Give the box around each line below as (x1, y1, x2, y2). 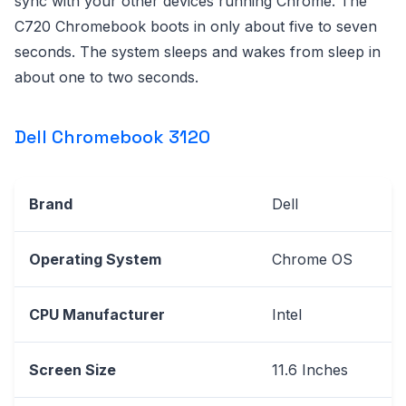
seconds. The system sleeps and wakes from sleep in (14, 42, 381, 61)
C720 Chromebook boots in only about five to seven (14, 16, 377, 35)
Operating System (29, 249, 161, 268)
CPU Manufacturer (29, 304, 165, 324)
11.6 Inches (272, 360, 348, 379)
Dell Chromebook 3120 (14, 124, 215, 149)
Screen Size (29, 360, 116, 379)
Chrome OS (272, 249, 353, 268)
